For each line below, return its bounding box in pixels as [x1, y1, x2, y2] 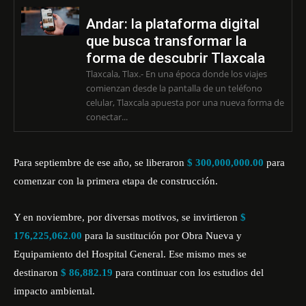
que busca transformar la [85, 33, 247, 49]
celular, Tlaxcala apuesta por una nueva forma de [85, 96, 284, 109]
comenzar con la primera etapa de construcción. [14, 176, 218, 186]
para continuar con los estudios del [113, 267, 264, 278]
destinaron [14, 267, 61, 278]
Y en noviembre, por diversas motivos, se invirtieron [14, 212, 240, 223]
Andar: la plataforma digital [85, 16, 260, 32]
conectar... [85, 111, 128, 123]
